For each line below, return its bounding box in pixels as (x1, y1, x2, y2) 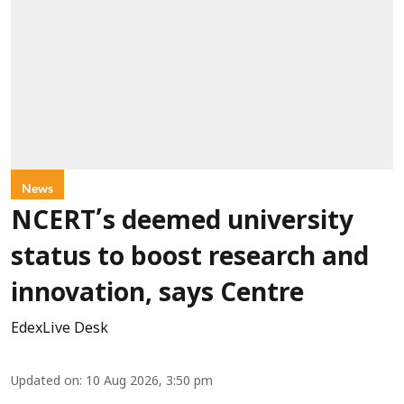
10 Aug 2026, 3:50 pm (86, 374, 213, 390)
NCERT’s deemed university (11, 207, 353, 239)
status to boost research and (11, 243, 369, 275)
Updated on (11, 374, 79, 390)
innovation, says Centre (11, 280, 304, 311)
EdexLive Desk (11, 320, 108, 339)
